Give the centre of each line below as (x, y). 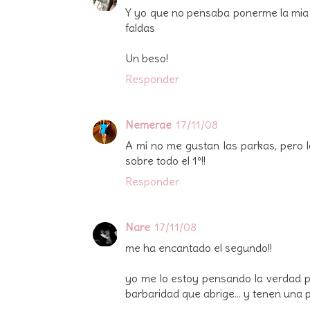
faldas (140, 27)
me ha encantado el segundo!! (199, 247)
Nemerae (148, 124)
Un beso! (147, 58)
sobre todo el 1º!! (165, 160)
